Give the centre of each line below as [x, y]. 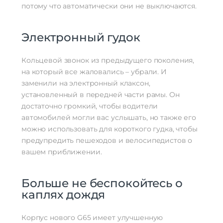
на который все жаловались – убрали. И [94, 72]
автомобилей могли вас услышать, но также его [109, 118]
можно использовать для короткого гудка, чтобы [110, 129]
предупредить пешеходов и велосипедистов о [107, 141]
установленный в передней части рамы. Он [101, 95]
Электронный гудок [81, 38]
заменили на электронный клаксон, [86, 83]
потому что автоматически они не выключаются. [109, 6]
